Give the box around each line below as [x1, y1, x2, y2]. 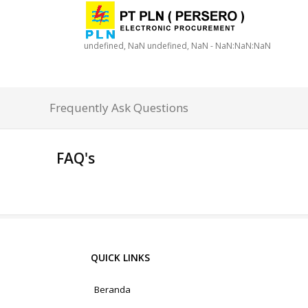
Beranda [94, 283, 131, 296]
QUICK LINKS [91, 251, 150, 264]
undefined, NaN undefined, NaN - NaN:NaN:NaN [84, 40, 271, 52]
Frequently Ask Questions [49, 100, 188, 115]
